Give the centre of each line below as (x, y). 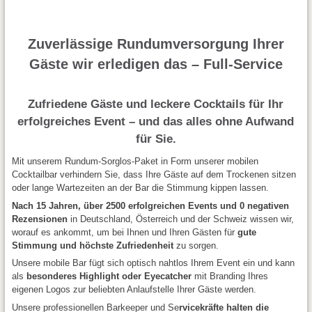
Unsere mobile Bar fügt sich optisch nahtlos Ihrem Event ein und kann (153, 263)
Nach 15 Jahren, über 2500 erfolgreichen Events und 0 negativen (150, 205)
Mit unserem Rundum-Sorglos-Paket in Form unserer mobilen (135, 161)
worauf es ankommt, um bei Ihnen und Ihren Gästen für (124, 232)
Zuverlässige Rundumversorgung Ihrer (156, 44)
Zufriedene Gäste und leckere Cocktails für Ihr (156, 104)
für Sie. (156, 139)
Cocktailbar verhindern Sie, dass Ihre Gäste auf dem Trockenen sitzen (154, 174)
